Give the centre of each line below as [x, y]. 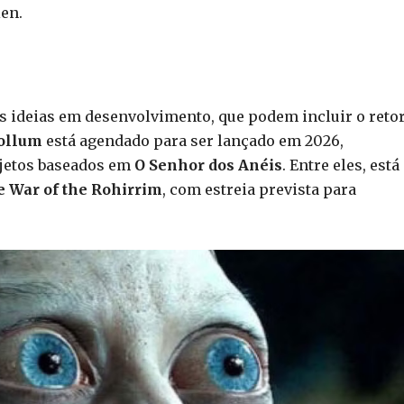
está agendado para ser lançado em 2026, [193, 140]
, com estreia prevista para [259, 189]
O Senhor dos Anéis [208, 165]
